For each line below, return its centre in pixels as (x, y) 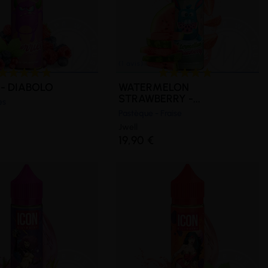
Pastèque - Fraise (150, 114)
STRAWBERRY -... (160, 99)
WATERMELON (154, 88)
